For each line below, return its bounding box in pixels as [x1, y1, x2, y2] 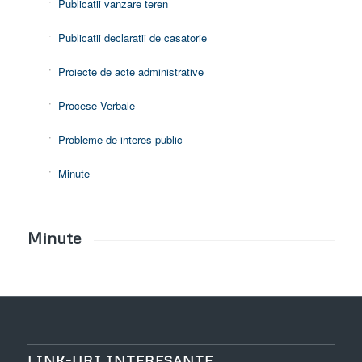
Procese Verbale [57, 98, 135, 114]
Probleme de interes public [57, 132, 183, 148]
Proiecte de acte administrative [57, 64, 204, 80]
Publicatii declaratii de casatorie [57, 30, 207, 46]
